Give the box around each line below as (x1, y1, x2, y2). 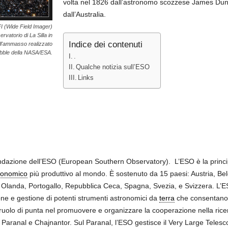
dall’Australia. (63, 10, 106, 19)
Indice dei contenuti (68, 40, 142, 50)
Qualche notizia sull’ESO (76, 64, 150, 71)
